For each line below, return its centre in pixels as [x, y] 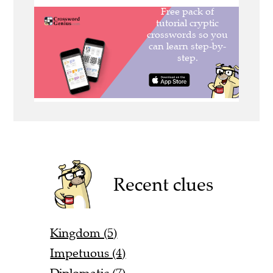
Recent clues [164, 184]
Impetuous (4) [88, 253]
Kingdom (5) [84, 233]
